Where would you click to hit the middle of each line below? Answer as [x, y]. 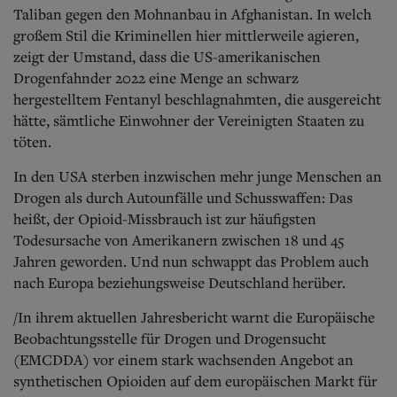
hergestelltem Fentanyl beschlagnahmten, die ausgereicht [197, 99]
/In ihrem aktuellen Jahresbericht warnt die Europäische [194, 317]
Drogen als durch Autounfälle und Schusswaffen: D [176, 197]
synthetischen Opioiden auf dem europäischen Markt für [195, 381]
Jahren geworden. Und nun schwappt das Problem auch [191, 261]
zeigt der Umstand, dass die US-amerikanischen [167, 56]
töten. [32, 141]
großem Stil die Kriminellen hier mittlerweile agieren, [186, 35]
